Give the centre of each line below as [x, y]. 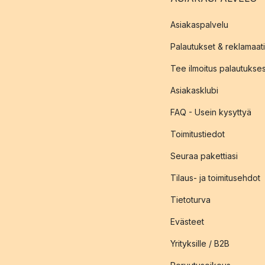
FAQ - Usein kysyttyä [211, 112]
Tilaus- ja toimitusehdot [215, 178]
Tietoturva [190, 200]
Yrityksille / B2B [200, 243]
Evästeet [187, 222]
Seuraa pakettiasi [204, 156]
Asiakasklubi [194, 90]
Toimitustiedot [198, 134]
